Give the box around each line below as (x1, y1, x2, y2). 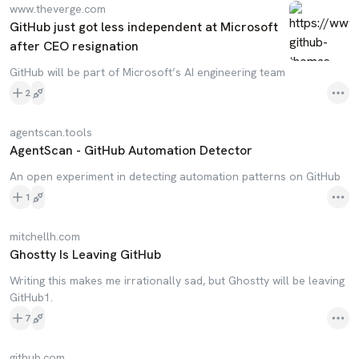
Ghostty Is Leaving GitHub (10, 246, 161, 263)
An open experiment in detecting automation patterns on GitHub (10, 169, 341, 184)
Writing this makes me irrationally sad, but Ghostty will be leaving (10, 273, 345, 288)
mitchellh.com (10, 229, 80, 244)
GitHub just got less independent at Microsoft (10, 18, 278, 35)
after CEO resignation (10, 38, 139, 54)
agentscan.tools (10, 125, 92, 139)
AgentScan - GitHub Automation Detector (10, 142, 252, 159)
